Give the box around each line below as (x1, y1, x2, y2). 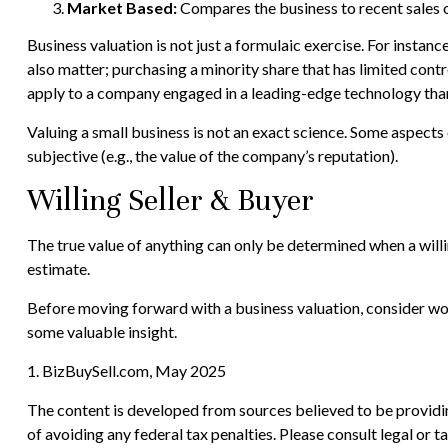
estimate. (26, 258, 90, 278)
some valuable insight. (26, 321, 177, 341)
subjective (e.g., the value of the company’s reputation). (26, 145, 398, 165)
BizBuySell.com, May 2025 (41, 360, 226, 380)
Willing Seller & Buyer (26, 181, 314, 219)
